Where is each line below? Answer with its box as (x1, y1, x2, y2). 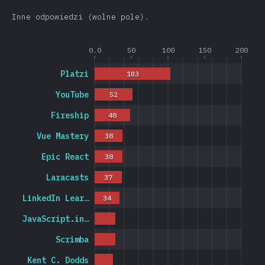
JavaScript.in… (22, 214, 89, 224)
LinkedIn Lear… (22, 193, 89, 203)
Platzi (60, 69, 89, 79)
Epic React (41, 151, 89, 162)
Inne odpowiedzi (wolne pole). (12, 12, 149, 22)
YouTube (55, 89, 89, 100)
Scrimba (56, 234, 89, 245)
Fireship (51, 110, 89, 121)
